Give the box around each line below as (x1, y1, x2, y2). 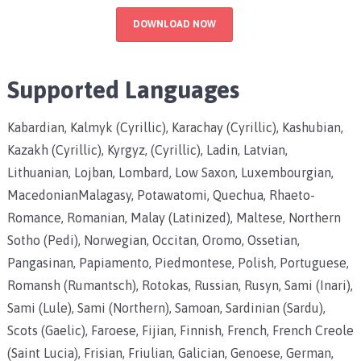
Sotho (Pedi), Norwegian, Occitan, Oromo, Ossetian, (6, 232, 300, 247)
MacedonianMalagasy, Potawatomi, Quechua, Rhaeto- (6, 187, 315, 202)
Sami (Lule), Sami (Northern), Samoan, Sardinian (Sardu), (6, 300, 326, 315)
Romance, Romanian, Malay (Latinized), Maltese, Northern (6, 210, 341, 225)
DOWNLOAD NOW (132, 18, 216, 30)
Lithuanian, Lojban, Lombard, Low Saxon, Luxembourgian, (6, 164, 334, 180)
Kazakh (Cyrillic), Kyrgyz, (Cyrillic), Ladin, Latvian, (6, 142, 288, 157)
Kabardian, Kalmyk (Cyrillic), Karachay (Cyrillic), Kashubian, (6, 119, 343, 135)
